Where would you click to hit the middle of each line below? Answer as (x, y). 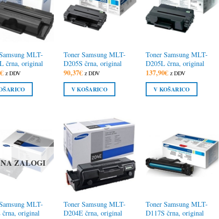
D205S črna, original (92, 64)
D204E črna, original (93, 213)
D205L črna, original (175, 64)
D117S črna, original (175, 213)
